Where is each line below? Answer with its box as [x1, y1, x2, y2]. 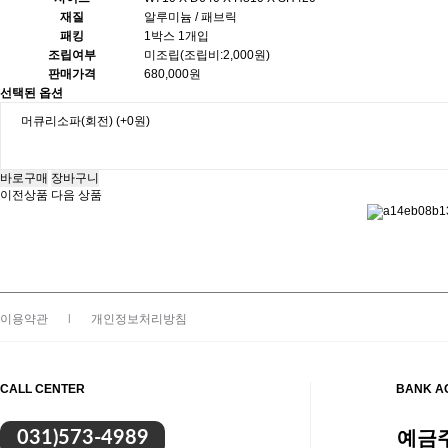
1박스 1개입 [144, 29, 209, 43]
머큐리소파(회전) [21, 114, 113, 128]
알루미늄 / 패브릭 [144, 10, 237, 24]
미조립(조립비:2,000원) [144, 48, 270, 62]
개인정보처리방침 [91, 312, 187, 326]
